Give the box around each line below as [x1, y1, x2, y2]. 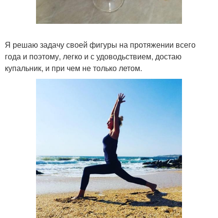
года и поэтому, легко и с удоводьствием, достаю [5, 50, 182, 62]
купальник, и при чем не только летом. [5, 62, 142, 73]
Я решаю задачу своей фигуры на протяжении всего [5, 38, 196, 50]
